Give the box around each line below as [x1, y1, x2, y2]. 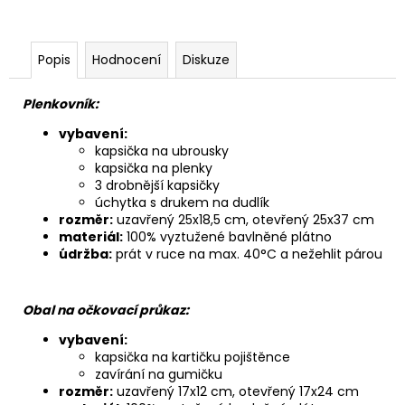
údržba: [59, 244, 112, 263]
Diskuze [183, 50, 230, 69]
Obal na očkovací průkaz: [23, 300, 189, 319]
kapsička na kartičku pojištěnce [95, 347, 290, 366]
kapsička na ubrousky [95, 141, 229, 160]
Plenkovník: [23, 94, 99, 113]
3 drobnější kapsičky [95, 175, 220, 194]
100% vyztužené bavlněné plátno [123, 227, 332, 246]
